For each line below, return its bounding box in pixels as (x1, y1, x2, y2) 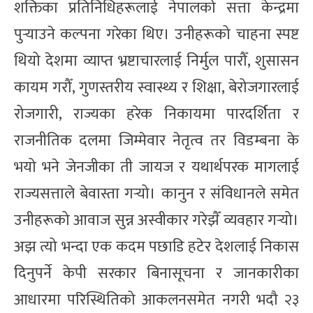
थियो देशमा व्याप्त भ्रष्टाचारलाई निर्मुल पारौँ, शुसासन (14, 48, 299, 74)
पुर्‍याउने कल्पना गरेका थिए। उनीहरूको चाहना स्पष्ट (14, 21, 299, 48)
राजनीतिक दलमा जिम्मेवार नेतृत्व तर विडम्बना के (14, 127, 299, 154)
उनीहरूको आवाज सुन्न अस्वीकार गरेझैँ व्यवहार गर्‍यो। (14, 207, 299, 233)
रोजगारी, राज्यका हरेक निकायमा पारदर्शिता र (14, 101, 299, 127)
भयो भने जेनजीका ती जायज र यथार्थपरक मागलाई (14, 154, 299, 180)
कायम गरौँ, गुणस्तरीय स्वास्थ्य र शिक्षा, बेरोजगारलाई (14, 74, 299, 101)
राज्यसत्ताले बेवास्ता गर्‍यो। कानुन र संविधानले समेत (14, 180, 299, 207)
